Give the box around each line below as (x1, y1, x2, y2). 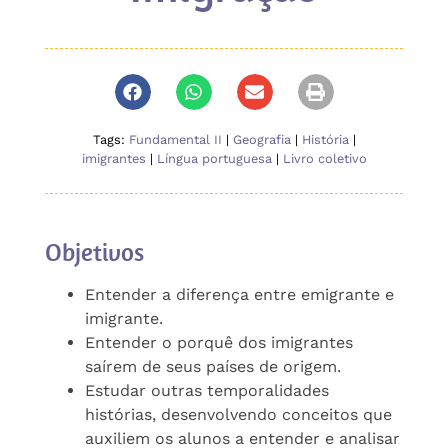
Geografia (232, 131, 291, 147)
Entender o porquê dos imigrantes (85, 332, 353, 352)
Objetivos (45, 235, 144, 267)
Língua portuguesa (156, 150, 272, 166)
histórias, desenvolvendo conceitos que (85, 404, 392, 424)
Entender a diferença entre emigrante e (85, 284, 394, 304)
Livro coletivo (282, 150, 367, 166)
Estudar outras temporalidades (85, 380, 329, 400)
